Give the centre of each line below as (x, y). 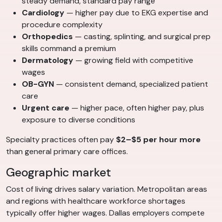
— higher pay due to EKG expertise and (136, 12)
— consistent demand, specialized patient (131, 84)
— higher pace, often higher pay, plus (137, 108)
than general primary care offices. (67, 151)
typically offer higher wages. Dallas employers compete (105, 213)
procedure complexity (62, 24)
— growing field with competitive (133, 60)
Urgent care (46, 108)
